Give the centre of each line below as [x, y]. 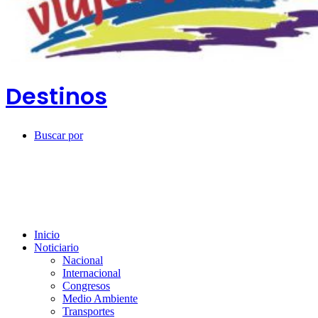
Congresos [86, 285]
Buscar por [59, 135]
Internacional [92, 273]
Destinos [56, 97]
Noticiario [56, 247]
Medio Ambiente [100, 298]
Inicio [47, 234]
